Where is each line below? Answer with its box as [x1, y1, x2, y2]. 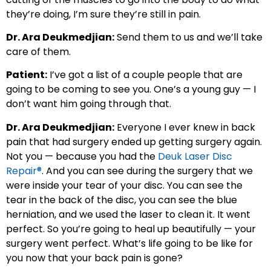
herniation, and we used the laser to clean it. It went [6, 207, 250, 221]
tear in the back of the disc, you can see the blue [6, 192, 237, 207]
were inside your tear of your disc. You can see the [6, 178, 243, 192]
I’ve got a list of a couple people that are [47, 68, 243, 82]
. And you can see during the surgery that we [42, 163, 253, 178]
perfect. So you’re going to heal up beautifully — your [6, 221, 256, 236]
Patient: [6, 68, 47, 82]
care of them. [6, 44, 71, 59]
